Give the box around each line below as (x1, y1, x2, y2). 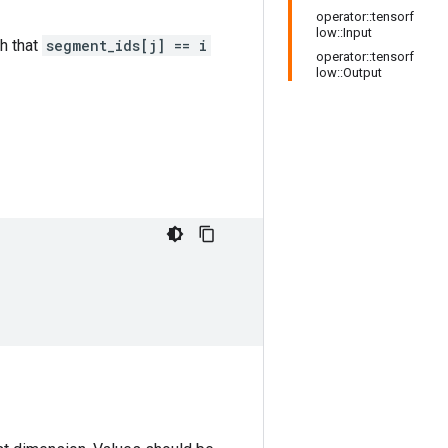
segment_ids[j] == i (46, 36, 208, 55)
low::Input (316, 25, 372, 40)
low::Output (316, 65, 382, 80)
